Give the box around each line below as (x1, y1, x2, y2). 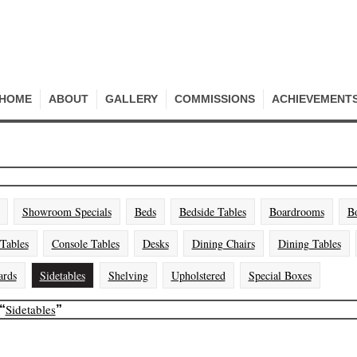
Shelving (108, 268, 148, 283)
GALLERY (104, 92, 158, 105)
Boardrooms (269, 204, 324, 219)
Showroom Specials (22, 204, 112, 219)
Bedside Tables (178, 204, 246, 219)
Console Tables (51, 236, 120, 251)
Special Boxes (248, 268, 312, 283)
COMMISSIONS (174, 92, 255, 105)
